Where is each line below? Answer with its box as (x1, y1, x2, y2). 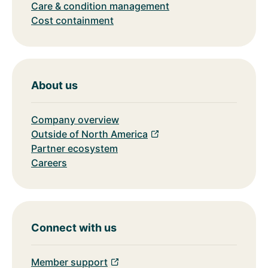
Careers (31, 156, 67, 169)
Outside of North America (31, 127, 148, 140)
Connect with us (31, 221, 117, 234)
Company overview (31, 113, 119, 126)
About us (31, 78, 78, 92)
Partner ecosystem (31, 142, 118, 154)
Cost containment (31, 14, 114, 26)
